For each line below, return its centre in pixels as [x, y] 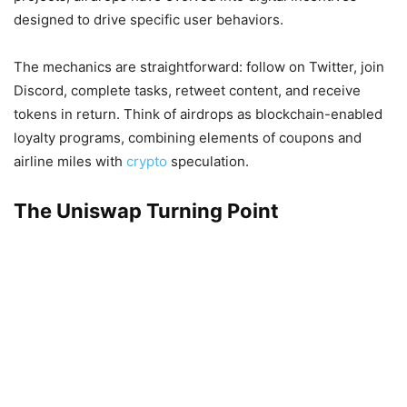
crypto [147, 161]
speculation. [208, 161]
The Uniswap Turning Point [146, 210]
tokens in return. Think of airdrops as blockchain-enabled [198, 114]
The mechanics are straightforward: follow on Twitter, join [199, 66]
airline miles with [70, 161]
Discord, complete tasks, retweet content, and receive [187, 90]
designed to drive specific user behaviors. [149, 19]
